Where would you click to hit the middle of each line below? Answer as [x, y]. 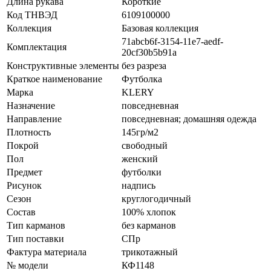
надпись [139, 186]
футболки [142, 172]
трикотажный [150, 252]
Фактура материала [47, 252]
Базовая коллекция [160, 28]
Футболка [142, 79]
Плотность [29, 132]
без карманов [149, 226]
